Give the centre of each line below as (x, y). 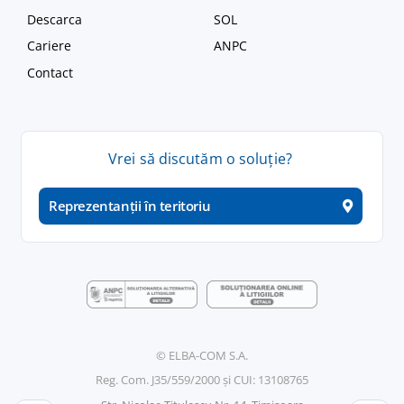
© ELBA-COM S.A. (202, 355)
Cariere (49, 46)
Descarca (55, 19)
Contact (50, 72)
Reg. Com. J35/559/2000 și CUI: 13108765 (202, 380)
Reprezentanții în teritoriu (130, 206)
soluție (262, 158)
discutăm (190, 158)
